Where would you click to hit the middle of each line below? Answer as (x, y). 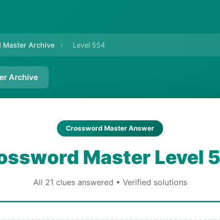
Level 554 (89, 45)
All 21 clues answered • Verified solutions (110, 182)
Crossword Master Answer (110, 128)
